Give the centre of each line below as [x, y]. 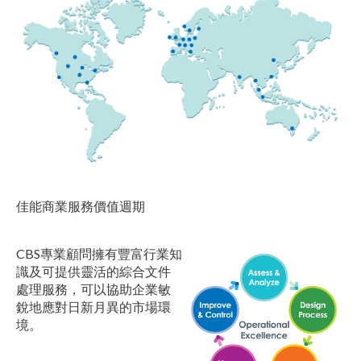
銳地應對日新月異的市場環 [93, 306]
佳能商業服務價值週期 [81, 205]
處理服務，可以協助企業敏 [93, 288]
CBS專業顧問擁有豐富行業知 [99, 253]
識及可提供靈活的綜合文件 [93, 271]
